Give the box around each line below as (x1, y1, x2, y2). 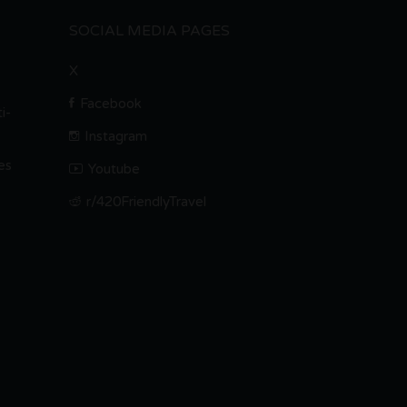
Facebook (80, 94, 142, 112)
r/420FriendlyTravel (86, 193, 206, 210)
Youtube (88, 160, 140, 177)
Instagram (84, 127, 147, 144)
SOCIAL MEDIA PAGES (69, 21, 230, 40)
